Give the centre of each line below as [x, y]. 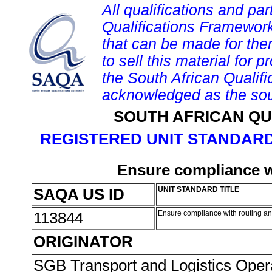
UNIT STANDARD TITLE [199, 189]
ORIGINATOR [83, 242]
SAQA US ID [79, 194]
